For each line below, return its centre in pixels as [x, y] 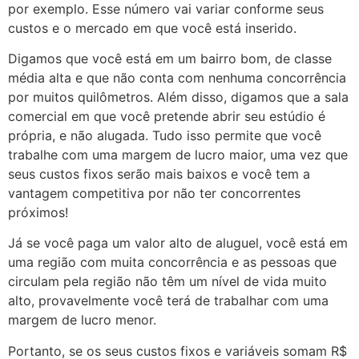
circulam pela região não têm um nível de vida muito [167, 282]
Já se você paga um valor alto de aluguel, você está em [178, 243]
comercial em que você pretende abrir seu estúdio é [167, 117]
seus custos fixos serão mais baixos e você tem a [159, 174]
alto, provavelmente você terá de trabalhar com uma [168, 301]
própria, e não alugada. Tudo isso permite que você [165, 136]
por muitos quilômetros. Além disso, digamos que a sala [178, 97]
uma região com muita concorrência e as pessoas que [172, 262]
